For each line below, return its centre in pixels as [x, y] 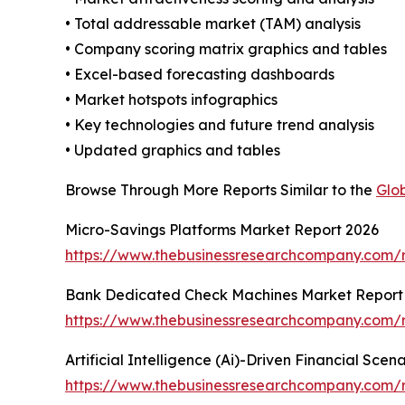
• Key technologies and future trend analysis [220, 125]
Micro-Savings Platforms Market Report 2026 [222, 230]
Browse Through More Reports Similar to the [221, 190]
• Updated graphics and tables [173, 151]
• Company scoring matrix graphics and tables [226, 49]
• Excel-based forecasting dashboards [200, 75]
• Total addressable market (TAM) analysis [213, 24]
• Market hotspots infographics [171, 100]
